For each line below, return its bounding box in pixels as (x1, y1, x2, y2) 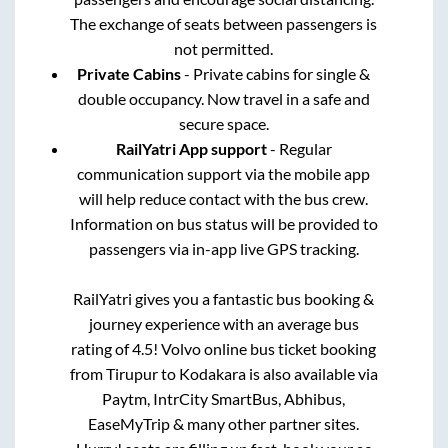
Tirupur (105, 364, 158, 384)
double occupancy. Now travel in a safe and (77, 89, 370, 109)
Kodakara (178, 364, 246, 384)
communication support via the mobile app (77, 164, 371, 184)
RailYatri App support (115, 139, 267, 159)
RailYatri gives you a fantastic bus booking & (73, 289, 375, 309)
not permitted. (174, 39, 274, 59)
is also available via (245, 364, 378, 384)
